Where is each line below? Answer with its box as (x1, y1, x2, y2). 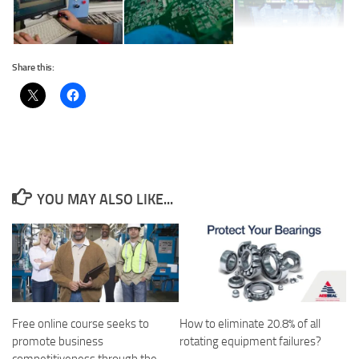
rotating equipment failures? (179, 334, 321, 349)
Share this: (12, 62, 54, 74)
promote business (12, 334, 103, 349)
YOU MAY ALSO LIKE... (36, 191, 173, 209)
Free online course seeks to (12, 317, 149, 332)
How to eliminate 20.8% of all (179, 317, 321, 332)
